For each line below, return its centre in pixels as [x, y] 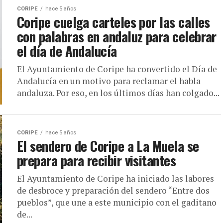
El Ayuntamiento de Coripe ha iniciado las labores [115, 178]
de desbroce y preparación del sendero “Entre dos [113, 190]
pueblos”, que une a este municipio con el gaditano [117, 202]
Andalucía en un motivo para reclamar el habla [109, 81]
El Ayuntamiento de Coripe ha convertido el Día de [117, 69]
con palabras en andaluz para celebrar [117, 36]
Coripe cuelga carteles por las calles [113, 22]
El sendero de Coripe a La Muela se [108, 146]
